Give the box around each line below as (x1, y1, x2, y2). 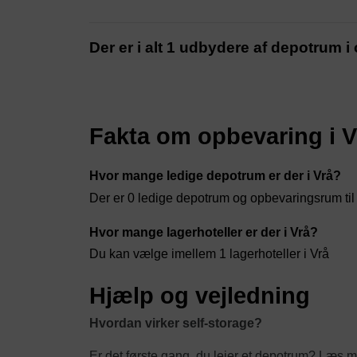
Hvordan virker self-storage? (89, 316, 262, 331)
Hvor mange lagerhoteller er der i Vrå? (89, 225, 318, 239)
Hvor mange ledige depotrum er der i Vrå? (89, 169, 341, 183)
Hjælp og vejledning (89, 283, 310, 309)
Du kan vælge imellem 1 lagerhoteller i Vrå (89, 247, 329, 261)
